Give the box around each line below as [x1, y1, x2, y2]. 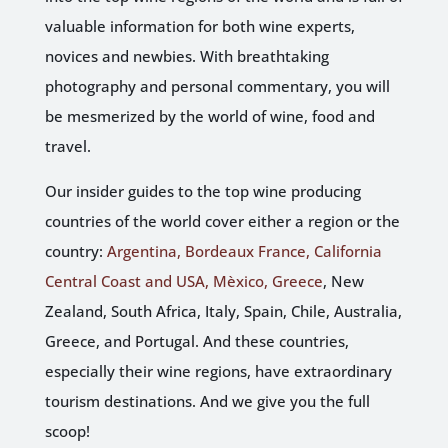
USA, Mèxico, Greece [175, 270, 323, 291]
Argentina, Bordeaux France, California [106, 240, 382, 261]
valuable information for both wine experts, [44, 15, 355, 36]
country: [44, 240, 107, 261]
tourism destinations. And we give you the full [44, 390, 370, 411]
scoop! [44, 420, 90, 441]
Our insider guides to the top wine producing [44, 180, 361, 201]
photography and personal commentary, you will [44, 75, 390, 96]
